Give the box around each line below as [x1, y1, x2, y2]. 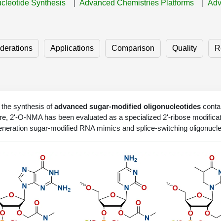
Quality [172, 43, 197, 52]
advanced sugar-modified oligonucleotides [54, 102, 201, 110]
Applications [50, 43, 94, 52]
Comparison [111, 43, 154, 52]
